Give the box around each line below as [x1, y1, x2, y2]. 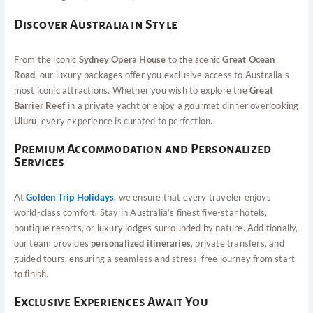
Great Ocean [222, 53, 275, 65]
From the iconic [13, 53, 79, 65]
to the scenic [166, 53, 223, 65]
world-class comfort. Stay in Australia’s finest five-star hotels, [13, 206, 268, 218]
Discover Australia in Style [13, 17, 178, 31]
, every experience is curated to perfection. [36, 115, 213, 126]
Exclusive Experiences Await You [13, 296, 208, 310]
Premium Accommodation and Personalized [13, 142, 272, 156]
